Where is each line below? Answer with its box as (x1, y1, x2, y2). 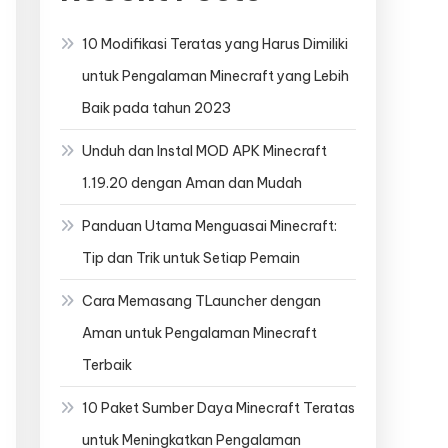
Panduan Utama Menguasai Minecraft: (82, 217, 337, 235)
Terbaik (82, 356, 132, 374)
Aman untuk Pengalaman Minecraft (82, 324, 317, 342)
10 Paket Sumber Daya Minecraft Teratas (82, 399, 355, 417)
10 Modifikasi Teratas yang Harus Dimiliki (82, 35, 348, 53)
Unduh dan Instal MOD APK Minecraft (82, 142, 327, 160)
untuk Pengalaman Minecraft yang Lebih (82, 67, 349, 85)
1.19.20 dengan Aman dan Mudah (82, 174, 302, 192)
